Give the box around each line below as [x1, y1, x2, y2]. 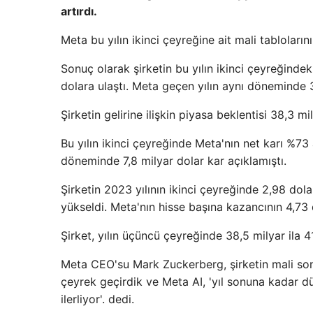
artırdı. [61, 3, 97, 18]
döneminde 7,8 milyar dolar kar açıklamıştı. [61, 153, 286, 168]
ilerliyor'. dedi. [61, 291, 134, 306]
